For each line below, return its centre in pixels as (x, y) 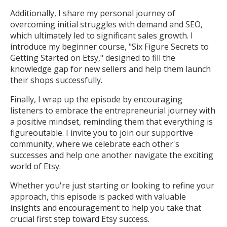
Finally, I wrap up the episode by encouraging (96, 99)
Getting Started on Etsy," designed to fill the (93, 58)
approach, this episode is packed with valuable (98, 197)
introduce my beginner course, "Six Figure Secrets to (109, 47)
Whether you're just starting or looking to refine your (112, 185)
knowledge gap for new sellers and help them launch (110, 69)
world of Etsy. (35, 166)
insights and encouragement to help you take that (106, 208)
